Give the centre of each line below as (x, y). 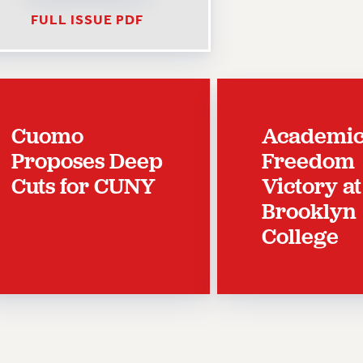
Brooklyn (310, 211)
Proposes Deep (88, 161)
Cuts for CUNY (84, 186)
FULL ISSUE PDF (87, 19)
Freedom (309, 161)
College (301, 236)
